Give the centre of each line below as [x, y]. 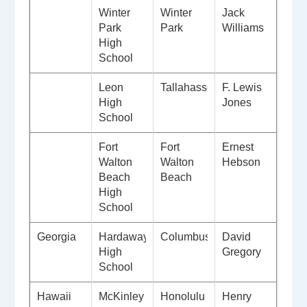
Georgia [57, 237]
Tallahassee [192, 88]
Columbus [187, 237]
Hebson [243, 162]
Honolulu [184, 297]
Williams [243, 28]
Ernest [238, 147]
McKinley [122, 297]
